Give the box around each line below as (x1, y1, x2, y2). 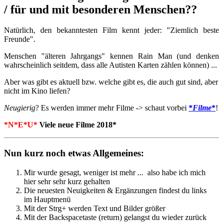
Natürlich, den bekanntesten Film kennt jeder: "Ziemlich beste (4, 26, 219, 35)
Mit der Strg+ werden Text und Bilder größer (24, 204, 165, 213)
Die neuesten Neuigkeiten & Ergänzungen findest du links (24, 186, 207, 195)
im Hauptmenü (24, 195, 71, 204)
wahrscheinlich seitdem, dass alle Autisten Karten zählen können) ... (4, 61, 217, 70)
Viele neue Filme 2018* (39, 120, 116, 129)
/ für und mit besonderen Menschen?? (4, 2, 197, 16)
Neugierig (4, 104, 35, 112)
